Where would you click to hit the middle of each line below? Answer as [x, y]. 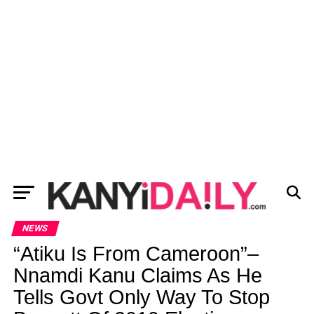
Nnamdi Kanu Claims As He [137, 275]
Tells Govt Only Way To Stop [141, 297]
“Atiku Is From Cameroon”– [136, 254]
